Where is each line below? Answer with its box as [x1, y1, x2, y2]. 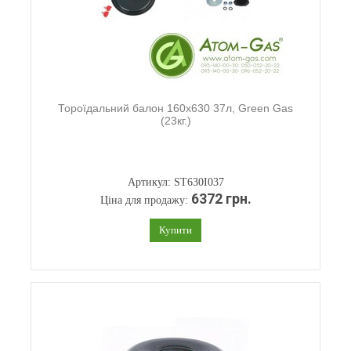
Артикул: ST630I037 [127, 176, 224, 188]
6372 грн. [190, 191, 251, 207]
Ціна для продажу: [100, 194, 191, 206]
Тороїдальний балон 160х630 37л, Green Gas [58, 102, 293, 114]
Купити [159, 224, 192, 236]
